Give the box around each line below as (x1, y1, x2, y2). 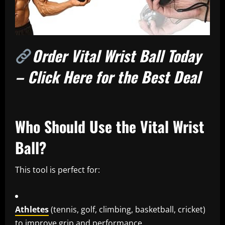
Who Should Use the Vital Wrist (15, 115, 204, 138)
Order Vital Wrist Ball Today (32, 44, 201, 67)
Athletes (15, 204, 49, 215)
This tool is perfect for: (15, 164, 100, 176)
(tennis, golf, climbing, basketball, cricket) (49, 204, 205, 215)
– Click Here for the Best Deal (15, 65, 200, 88)
